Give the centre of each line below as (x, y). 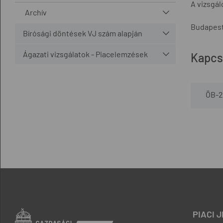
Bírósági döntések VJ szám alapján (83, 33)
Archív (36, 12)
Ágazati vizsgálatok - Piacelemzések (85, 54)
